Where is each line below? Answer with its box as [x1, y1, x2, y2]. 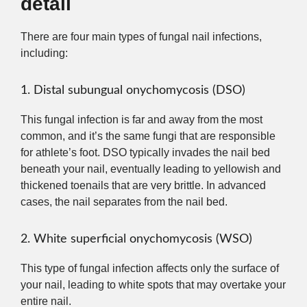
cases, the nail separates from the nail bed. [21, 195, 228, 208]
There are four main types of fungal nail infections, [21, 30, 262, 42]
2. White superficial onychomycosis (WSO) [21, 232, 252, 245]
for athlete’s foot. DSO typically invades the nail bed [21, 146, 270, 158]
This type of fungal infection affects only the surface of [21, 262, 279, 274]
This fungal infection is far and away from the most [21, 113, 262, 125]
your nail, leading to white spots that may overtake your [21, 278, 286, 291]
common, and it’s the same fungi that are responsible [21, 130, 275, 142]
